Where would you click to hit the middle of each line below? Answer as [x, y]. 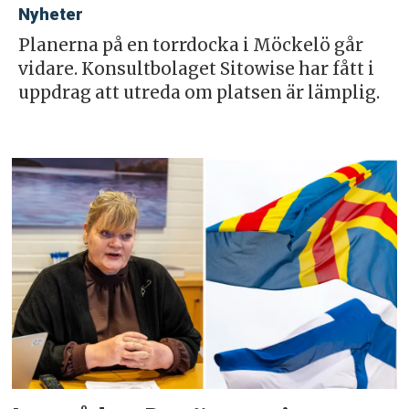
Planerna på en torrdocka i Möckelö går [190, 45]
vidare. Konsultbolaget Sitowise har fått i [196, 68]
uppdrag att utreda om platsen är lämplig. [199, 92]
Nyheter [50, 14]
